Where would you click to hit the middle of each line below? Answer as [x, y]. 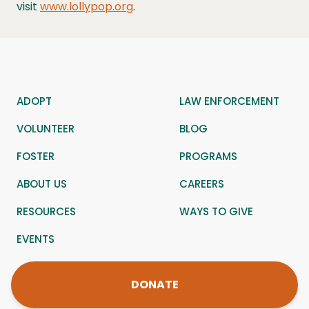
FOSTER [36, 156]
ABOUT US [42, 184]
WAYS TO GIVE [216, 211]
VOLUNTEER [46, 129]
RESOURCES [46, 211]
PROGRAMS [208, 156]
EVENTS [36, 239]
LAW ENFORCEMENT [229, 101]
